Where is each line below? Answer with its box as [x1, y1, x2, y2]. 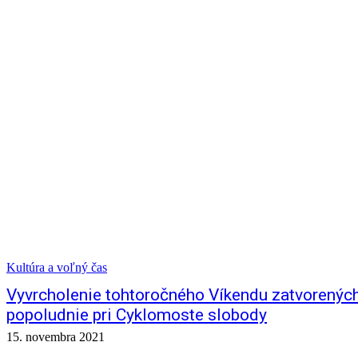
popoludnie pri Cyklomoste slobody [6, 305, 267, 324]
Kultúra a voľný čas [6, 261, 107, 274]
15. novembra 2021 [6, 330, 105, 344]
